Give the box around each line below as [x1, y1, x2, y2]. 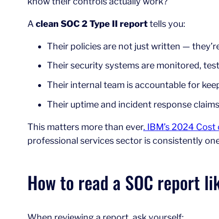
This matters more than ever [27, 121, 143, 132]
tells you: [148, 18, 185, 29]
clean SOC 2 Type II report [36, 18, 148, 29]
